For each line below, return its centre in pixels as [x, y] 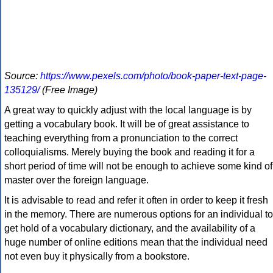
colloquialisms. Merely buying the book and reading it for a [129, 152]
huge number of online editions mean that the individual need [136, 243]
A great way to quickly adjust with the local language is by [128, 110]
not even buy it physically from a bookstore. [97, 257]
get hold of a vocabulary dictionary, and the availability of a [130, 229]
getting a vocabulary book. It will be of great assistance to [127, 124]
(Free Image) [69, 90]
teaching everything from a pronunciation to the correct [121, 138]
